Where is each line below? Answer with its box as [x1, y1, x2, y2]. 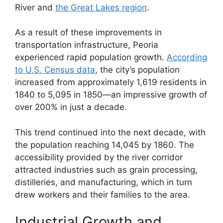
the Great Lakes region [55, 2, 147, 12]
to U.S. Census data [15, 65, 95, 75]
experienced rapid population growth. [15, 52, 167, 63]
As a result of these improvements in [15, 27, 162, 38]
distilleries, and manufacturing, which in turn [15, 177, 192, 187]
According [167, 52, 207, 63]
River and [15, 2, 55, 12]
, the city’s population [95, 65, 180, 75]
